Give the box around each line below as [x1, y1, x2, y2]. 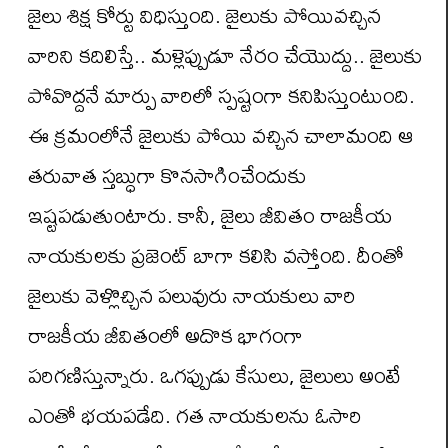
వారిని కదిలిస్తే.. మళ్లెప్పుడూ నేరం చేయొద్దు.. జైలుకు [28, 34, 423, 77]
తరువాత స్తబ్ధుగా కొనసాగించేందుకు [28, 154, 307, 197]
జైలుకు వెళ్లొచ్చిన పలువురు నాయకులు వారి [28, 274, 356, 317]
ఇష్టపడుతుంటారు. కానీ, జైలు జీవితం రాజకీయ [28, 194, 392, 237]
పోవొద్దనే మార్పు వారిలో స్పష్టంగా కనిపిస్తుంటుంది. [28, 74, 415, 117]
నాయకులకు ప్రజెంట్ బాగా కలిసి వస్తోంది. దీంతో [28, 234, 404, 277]
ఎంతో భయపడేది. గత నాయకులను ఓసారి [28, 394, 362, 437]
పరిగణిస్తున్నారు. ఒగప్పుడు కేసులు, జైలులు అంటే [28, 354, 401, 397]
